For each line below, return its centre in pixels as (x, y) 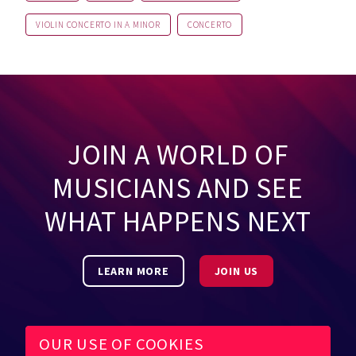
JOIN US (236, 271)
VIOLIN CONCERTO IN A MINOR (98, 24)
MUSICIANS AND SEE (178, 188)
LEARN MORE (133, 271)
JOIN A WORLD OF (178, 154)
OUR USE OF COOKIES (122, 344)
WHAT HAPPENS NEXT (178, 221)
